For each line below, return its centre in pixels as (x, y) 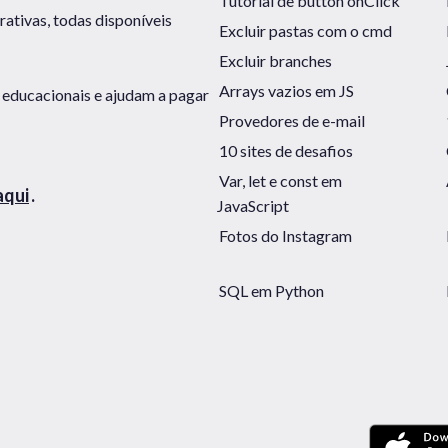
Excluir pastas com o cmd (305, 30)
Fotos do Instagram (285, 235)
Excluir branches (275, 60)
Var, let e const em (280, 180)
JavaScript (253, 205)
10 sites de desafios (286, 150)
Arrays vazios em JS (286, 90)
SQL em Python (271, 290)
